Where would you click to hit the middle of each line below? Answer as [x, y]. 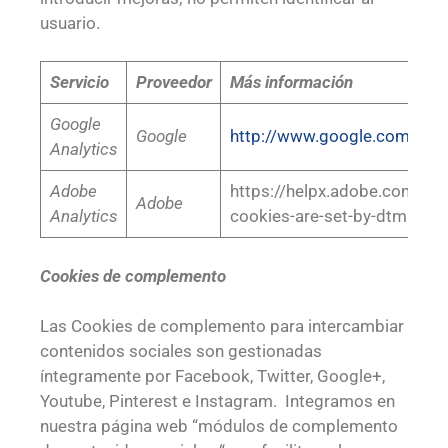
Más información [291, 82]
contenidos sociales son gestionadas [181, 351]
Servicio [79, 82]
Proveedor [173, 82]
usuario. [72, 22]
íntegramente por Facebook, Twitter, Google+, [212, 376]
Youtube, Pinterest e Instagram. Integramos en [217, 401]
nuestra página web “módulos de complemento [219, 426]
